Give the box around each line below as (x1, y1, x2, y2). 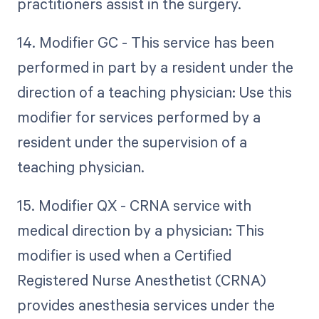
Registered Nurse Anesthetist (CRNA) (16, 270, 266, 291)
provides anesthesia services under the (16, 295, 275, 315)
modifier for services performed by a (16, 107, 261, 127)
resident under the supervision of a (16, 132, 247, 152)
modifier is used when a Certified (16, 245, 231, 266)
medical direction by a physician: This (16, 220, 264, 241)
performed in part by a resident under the (16, 57, 293, 78)
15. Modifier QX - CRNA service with (16, 195, 251, 216)
